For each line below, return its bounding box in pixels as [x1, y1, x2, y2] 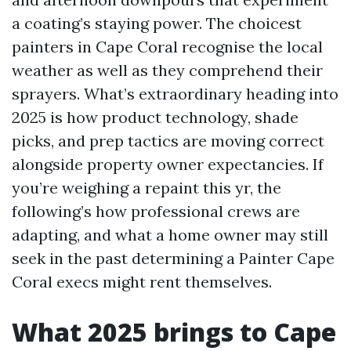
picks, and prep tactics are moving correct [12, 131, 324, 150]
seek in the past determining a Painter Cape [12, 248, 335, 268]
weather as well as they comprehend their [12, 60, 323, 80]
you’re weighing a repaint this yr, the [12, 178, 281, 197]
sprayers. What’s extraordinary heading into [12, 84, 338, 103]
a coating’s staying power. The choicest [12, 13, 302, 33]
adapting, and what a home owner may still [12, 225, 328, 244]
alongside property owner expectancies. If [12, 154, 324, 174]
